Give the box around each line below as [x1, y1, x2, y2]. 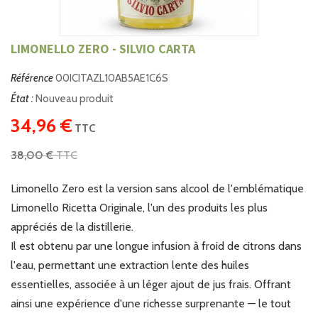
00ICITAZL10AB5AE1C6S [55, 71, 168, 84]
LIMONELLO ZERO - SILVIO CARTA [11, 40, 195, 57]
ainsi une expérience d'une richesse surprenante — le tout [11, 296, 291, 310]
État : [11, 92, 33, 105]
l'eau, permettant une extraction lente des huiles [11, 258, 249, 272]
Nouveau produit [35, 92, 114, 105]
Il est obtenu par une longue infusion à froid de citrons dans [11, 238, 302, 253]
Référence [11, 71, 53, 84]
